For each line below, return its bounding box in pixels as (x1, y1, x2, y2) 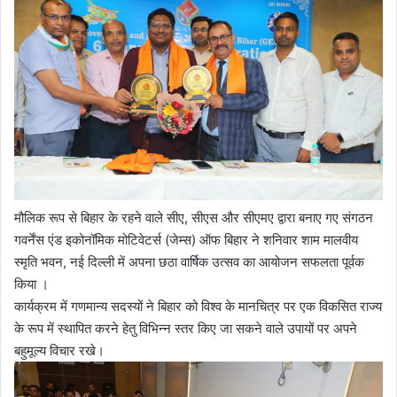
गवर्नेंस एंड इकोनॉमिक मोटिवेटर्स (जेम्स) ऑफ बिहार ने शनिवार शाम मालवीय (14, 230, 358, 248)
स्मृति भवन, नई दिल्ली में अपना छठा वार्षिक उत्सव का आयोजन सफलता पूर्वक (14, 253, 364, 270)
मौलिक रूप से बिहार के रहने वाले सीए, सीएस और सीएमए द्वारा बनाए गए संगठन (14, 208, 373, 226)
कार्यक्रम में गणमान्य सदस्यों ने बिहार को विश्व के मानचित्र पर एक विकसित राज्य (14, 297, 382, 315)
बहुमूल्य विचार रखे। (14, 341, 105, 359)
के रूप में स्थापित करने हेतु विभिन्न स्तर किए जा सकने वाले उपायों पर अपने (14, 319, 357, 337)
